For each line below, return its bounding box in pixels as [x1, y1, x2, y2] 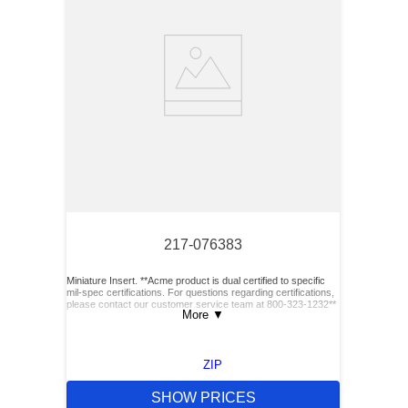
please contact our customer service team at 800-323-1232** [66, 299, 336, 310]
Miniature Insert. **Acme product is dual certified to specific [66, 275, 325, 286]
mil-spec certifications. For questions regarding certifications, [66, 287, 334, 298]
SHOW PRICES [150, 390, 256, 406]
